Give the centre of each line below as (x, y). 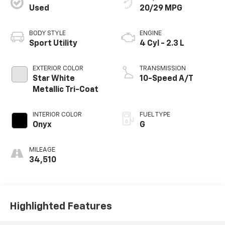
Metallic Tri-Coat (65, 90)
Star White (53, 79)
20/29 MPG (161, 9)
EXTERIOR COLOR (58, 69)
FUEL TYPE (155, 115)
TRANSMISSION (163, 69)
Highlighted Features (61, 206)
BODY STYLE (47, 34)
